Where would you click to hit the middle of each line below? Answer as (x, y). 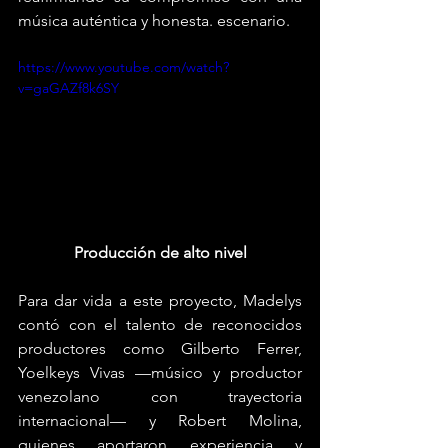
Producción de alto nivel (160, 253)
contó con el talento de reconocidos (160, 325)
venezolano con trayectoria (160, 397)
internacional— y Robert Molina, (160, 421)
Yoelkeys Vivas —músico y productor (160, 373)
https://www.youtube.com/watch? (123, 67)
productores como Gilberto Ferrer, (160, 349)
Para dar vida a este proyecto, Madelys (160, 301)
